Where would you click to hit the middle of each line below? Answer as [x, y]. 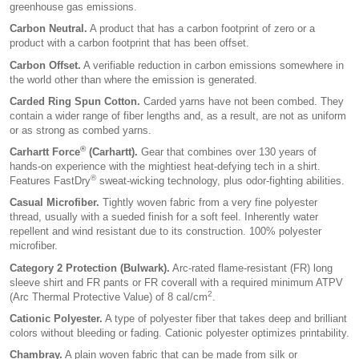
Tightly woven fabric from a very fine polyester [208, 203]
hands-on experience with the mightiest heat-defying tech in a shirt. [165, 167]
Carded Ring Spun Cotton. [75, 101]
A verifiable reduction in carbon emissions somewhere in [212, 65]
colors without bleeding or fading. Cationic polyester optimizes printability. [179, 333]
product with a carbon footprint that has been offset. [129, 43]
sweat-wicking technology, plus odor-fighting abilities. [220, 181]
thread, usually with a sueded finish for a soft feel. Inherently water [164, 217]
